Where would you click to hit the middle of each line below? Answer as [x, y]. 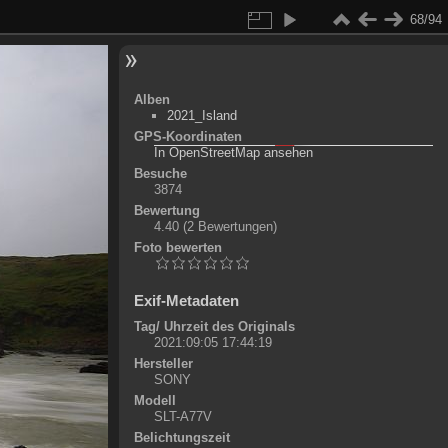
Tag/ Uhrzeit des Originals [214, 327]
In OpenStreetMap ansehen [233, 153]
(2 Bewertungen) [229, 227]
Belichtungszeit [181, 438]
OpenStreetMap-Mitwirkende [315, 137]
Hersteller [163, 364]
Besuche [160, 174]
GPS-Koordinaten [187, 136]
